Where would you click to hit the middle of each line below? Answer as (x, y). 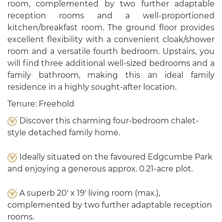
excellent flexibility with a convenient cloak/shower (111, 39)
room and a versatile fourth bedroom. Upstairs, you (111, 51)
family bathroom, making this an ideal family (111, 75)
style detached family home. (64, 133)
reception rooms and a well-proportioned (111, 16)
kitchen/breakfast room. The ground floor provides (111, 28)
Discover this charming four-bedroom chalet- (108, 121)
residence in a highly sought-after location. (92, 87)
